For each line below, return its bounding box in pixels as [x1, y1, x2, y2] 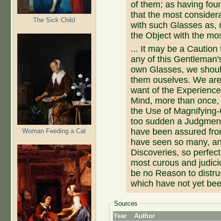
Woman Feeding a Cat [22, 127, 86, 135]
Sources [113, 200, 138, 208]
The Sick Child [33, 16, 75, 24]
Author [134, 212, 155, 220]
